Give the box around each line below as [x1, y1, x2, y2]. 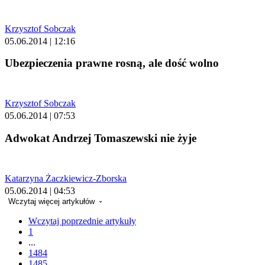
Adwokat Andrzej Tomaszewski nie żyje [5, 131, 196, 144]
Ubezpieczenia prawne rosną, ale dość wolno [5, 57, 219, 70]
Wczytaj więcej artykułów [8, 196, 97, 206]
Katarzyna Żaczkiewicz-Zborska [5, 173, 127, 183]
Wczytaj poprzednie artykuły [28, 215, 136, 226]
